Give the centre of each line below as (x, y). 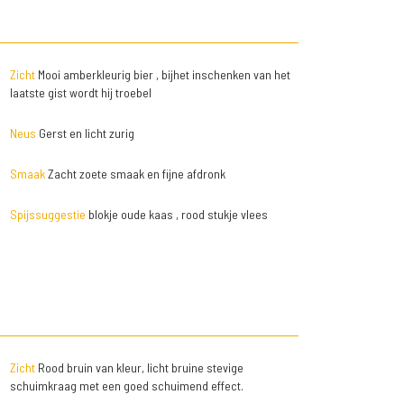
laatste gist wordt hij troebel (80, 93)
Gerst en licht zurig (85, 133)
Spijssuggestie (47, 215)
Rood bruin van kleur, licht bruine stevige (139, 368)
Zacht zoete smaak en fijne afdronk (135, 174)
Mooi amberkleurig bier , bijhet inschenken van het (162, 75)
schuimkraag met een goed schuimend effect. (126, 386)
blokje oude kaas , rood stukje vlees (176, 215)
